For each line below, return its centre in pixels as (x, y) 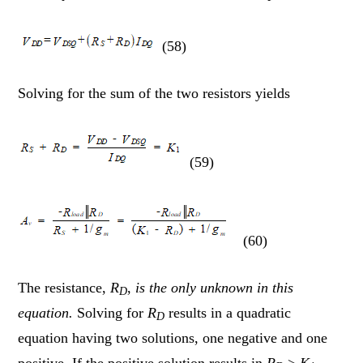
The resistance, (64, 287)
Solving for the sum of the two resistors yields (154, 93)
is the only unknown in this (215, 287)
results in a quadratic (228, 312)
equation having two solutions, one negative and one (173, 337)
